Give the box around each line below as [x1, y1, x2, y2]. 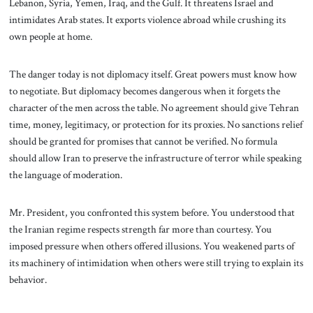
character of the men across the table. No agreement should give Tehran [8, 101, 299, 115]
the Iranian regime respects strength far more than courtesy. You [8, 221, 272, 236]
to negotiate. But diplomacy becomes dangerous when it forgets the [8, 84, 280, 99]
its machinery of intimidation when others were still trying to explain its [8, 255, 303, 270]
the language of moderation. [8, 168, 122, 182]
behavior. [8, 272, 47, 286]
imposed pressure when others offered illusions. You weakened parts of [8, 238, 294, 253]
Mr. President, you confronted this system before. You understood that [8, 205, 295, 219]
